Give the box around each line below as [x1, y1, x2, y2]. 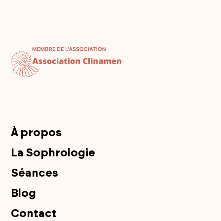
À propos [11, 127, 62, 138]
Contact [11, 208, 57, 219]
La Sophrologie [11, 147, 96, 158]
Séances [11, 167, 59, 179]
